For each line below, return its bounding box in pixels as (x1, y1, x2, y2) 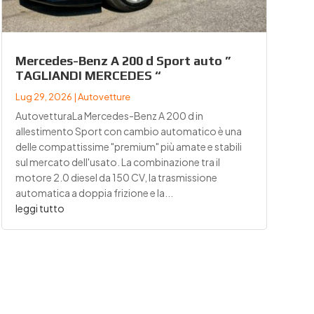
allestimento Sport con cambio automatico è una (15, 125, 242, 138)
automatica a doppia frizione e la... (15, 186, 173, 200)
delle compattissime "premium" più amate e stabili (15, 140, 242, 153)
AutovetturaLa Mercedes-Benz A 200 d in (15, 109, 203, 123)
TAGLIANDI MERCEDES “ (15, 68, 161, 83)
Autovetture (77, 91, 130, 103)
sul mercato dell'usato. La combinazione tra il (15, 156, 220, 169)
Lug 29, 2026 (15, 91, 72, 103)
